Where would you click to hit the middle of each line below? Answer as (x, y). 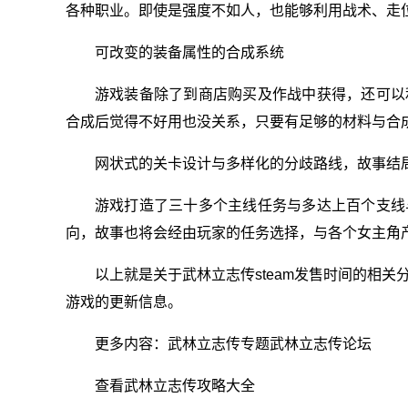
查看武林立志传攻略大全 (175, 386)
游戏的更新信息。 (124, 302)
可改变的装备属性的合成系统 (189, 52)
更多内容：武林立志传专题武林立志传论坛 (233, 344)
